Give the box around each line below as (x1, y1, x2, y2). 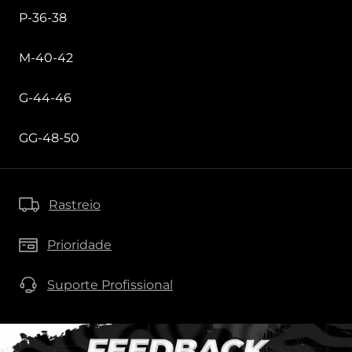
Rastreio (49, 197, 101, 213)
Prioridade (47, 237, 112, 253)
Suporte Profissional (47, 277, 173, 293)
